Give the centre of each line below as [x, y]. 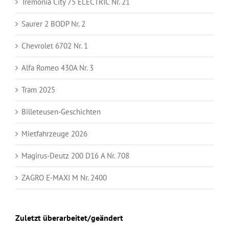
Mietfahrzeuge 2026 [54, 133]
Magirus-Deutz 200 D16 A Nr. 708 [75, 155]
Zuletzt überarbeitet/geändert [69, 217]
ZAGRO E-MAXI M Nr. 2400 [64, 177]
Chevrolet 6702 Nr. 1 [55, 45]
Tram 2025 [38, 89]
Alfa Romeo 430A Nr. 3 [58, 67]
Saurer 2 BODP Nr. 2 [53, 24]
